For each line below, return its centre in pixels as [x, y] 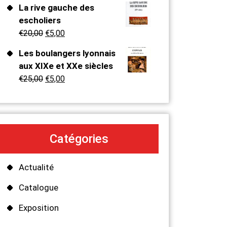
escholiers [40, 20]
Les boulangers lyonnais [67, 53]
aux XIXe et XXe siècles [66, 66]
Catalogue [39, 188]
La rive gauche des [56, 7]
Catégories [79, 139]
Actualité [36, 167]
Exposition [39, 208]
